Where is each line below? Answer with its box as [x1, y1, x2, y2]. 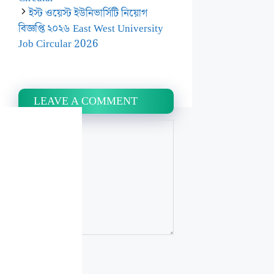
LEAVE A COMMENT [34, 95, 138, 108]
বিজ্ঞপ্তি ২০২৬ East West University [18, 20, 163, 38]
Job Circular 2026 [18, 35, 98, 53]
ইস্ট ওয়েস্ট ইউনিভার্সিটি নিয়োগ [29, 5, 147, 23]
